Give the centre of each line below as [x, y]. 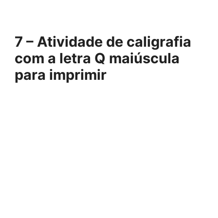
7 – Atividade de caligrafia [103, 41]
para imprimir [61, 74]
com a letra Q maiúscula [97, 58]
